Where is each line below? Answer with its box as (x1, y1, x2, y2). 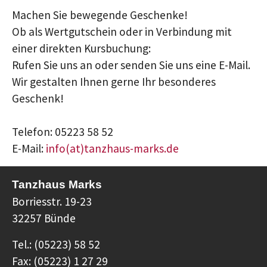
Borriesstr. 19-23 (12, 194, 92, 209)
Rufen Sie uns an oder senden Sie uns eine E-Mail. (12, 58, 250, 73)
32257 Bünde (12, 211, 76, 226)
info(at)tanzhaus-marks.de (46, 141, 179, 156)
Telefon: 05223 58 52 (12, 125, 113, 139)
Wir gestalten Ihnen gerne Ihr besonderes (12, 74, 216, 89)
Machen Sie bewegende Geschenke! (12, 8, 188, 23)
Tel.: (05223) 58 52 (12, 237, 100, 252)
